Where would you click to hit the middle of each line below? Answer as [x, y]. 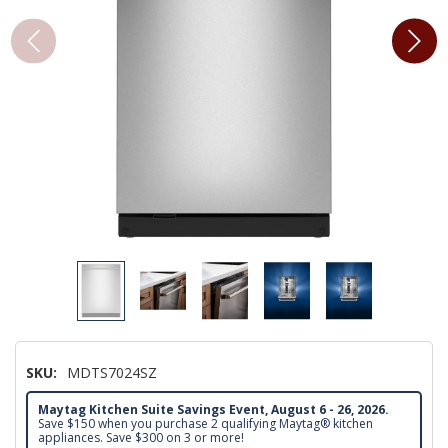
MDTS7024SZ [112, 372]
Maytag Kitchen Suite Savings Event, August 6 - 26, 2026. [213, 409]
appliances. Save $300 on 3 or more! [141, 437]
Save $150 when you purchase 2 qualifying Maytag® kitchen [205, 423]
